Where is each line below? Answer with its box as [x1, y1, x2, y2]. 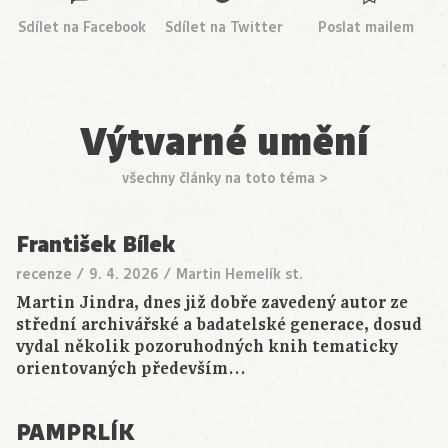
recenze [16, 264, 72, 285]
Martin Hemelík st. [176, 264, 303, 285]
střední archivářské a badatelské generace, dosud [16, 314, 422, 337]
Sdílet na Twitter [164, 17, 283, 38]
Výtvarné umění [79, 114, 369, 170]
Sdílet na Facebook [17, 17, 146, 38]
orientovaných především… [16, 358, 246, 381]
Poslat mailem [318, 17, 415, 38]
